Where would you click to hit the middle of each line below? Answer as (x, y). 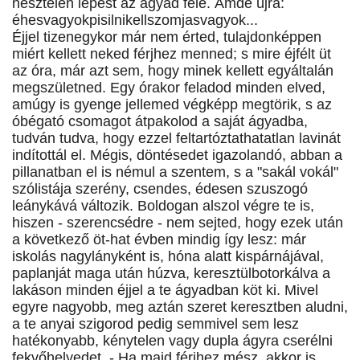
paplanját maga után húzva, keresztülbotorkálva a (171, 274)
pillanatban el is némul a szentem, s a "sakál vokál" (175, 172)
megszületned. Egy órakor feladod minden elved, (169, 88)
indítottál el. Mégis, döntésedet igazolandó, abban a (177, 155)
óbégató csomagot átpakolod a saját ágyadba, (160, 122)
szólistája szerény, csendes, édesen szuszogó (160, 189)
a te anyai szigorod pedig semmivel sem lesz (155, 324)
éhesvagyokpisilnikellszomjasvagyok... (135, 20)
